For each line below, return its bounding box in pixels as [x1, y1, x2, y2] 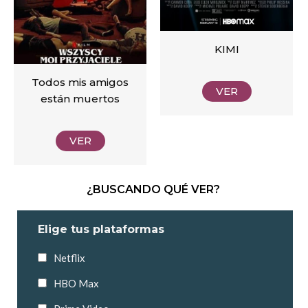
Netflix [54, 251, 85, 264]
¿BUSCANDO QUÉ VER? [87, 182, 220, 196]
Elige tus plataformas [38, 222, 164, 236]
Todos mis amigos [32, 76, 129, 89]
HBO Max [54, 276, 99, 289]
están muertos [41, 92, 120, 106]
